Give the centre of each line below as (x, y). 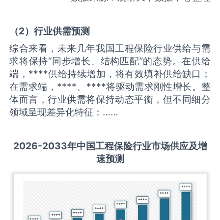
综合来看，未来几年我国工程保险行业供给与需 (110, 48)
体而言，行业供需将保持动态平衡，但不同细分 (110, 99)
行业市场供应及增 (170, 146)
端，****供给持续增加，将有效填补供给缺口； (110, 74)
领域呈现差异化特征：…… (64, 112)
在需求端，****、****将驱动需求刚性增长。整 (110, 87)
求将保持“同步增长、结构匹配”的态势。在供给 (110, 61)
